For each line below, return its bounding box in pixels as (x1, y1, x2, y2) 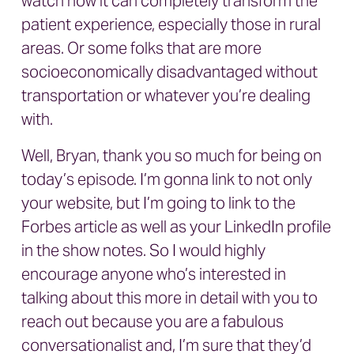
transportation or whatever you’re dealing (21, 85, 311, 106)
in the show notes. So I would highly (21, 240, 265, 261)
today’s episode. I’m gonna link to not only (21, 169, 312, 190)
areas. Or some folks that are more (21, 38, 262, 58)
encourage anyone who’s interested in (21, 264, 286, 284)
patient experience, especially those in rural (21, 14, 321, 35)
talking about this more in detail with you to (21, 288, 318, 308)
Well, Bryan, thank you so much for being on (21, 145, 322, 166)
